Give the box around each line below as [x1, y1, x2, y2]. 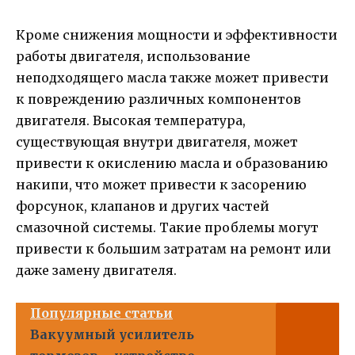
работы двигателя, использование [16, 48, 250, 65]
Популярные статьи [30, 305, 173, 322]
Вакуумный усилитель [30, 326, 194, 343]
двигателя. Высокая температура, [16, 113, 246, 129]
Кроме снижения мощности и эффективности [16, 27, 338, 44]
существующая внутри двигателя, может [16, 134, 298, 151]
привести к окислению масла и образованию [16, 155, 328, 172]
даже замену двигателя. [16, 262, 177, 279]
